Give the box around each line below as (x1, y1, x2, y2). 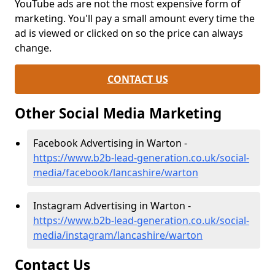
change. (15, 41, 54, 55)
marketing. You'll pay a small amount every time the (15, 12, 255, 26)
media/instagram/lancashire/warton (33, 228, 203, 242)
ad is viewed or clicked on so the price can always (15, 26, 243, 41)
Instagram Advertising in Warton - (33, 199, 191, 213)
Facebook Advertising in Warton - (33, 136, 187, 150)
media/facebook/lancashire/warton (33, 166, 198, 180)
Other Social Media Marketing (15, 104, 222, 123)
